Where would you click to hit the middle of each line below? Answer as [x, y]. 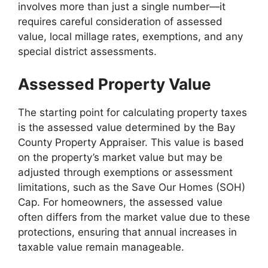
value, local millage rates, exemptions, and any [130, 36]
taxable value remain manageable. [101, 247]
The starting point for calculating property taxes [133, 112]
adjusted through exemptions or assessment [125, 172]
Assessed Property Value [115, 84]
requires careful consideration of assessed [120, 22]
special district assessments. [87, 51]
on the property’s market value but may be [120, 157]
